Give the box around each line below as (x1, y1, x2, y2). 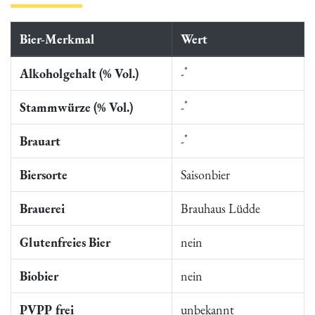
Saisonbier (181, 167, 230, 183)
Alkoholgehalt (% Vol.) (20, 65, 139, 82)
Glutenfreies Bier (20, 234, 110, 250)
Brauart (20, 133, 60, 149)
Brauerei (20, 200, 65, 217)
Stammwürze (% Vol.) (20, 99, 133, 115)
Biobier (20, 268, 58, 284)
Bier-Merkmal (20, 31, 94, 47)
